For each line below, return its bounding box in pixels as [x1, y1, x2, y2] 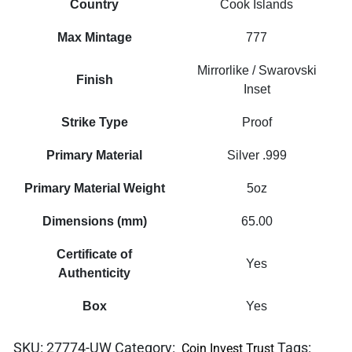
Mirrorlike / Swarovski [196, 63, 317, 77]
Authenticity [58, 266, 131, 280]
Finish [75, 72, 113, 86]
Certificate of [57, 247, 133, 261]
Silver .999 [226, 148, 287, 162]
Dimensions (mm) [42, 214, 147, 228]
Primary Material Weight [24, 181, 165, 195]
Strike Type [60, 115, 128, 129]
